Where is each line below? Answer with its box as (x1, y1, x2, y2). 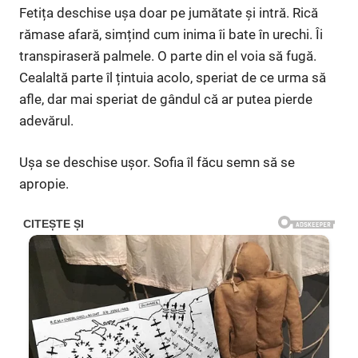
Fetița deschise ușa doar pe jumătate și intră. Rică (19, 4, 318, 21)
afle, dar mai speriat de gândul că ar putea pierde (19, 90, 312, 107)
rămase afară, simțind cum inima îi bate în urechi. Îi (19, 26, 323, 42)
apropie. (19, 176, 69, 193)
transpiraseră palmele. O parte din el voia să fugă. (19, 47, 316, 64)
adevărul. (19, 112, 74, 129)
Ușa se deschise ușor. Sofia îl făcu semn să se (19, 154, 295, 171)
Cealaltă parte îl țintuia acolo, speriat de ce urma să (19, 69, 326, 86)
